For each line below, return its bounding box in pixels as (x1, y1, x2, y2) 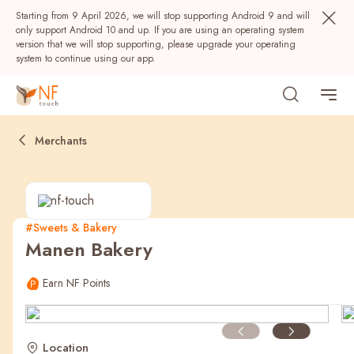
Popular (16, 250, 66, 271)
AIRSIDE (176, 289, 216, 307)
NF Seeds (28, 289, 78, 307)
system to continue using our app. (16, 51, 156, 66)
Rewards (241, 289, 284, 307)
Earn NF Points (43, 275, 110, 291)
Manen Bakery (25, 235, 153, 263)
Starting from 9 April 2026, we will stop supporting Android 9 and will (16, 9, 310, 23)
